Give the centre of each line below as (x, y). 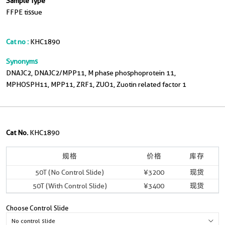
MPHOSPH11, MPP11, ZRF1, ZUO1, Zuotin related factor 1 (96, 84)
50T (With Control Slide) (70, 186)
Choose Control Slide (37, 208)
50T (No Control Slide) (70, 172)
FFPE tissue (24, 12)
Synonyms (22, 61)
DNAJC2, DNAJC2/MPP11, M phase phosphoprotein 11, (91, 73)
